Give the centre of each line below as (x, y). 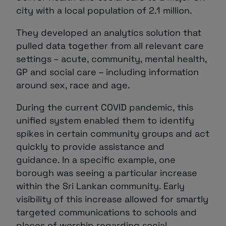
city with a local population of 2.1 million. (104, 10)
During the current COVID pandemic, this (105, 107)
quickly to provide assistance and (90, 146)
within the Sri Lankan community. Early (100, 186)
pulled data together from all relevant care (110, 45)
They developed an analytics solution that (109, 32)
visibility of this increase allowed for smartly (112, 199)
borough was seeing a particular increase (107, 173)
